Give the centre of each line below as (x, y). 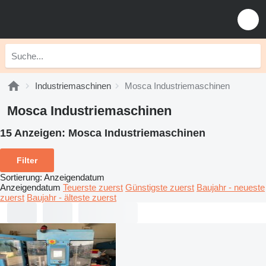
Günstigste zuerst (160, 187)
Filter (27, 160)
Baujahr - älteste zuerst (72, 197)
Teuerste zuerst (93, 187)
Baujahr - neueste (231, 187)
